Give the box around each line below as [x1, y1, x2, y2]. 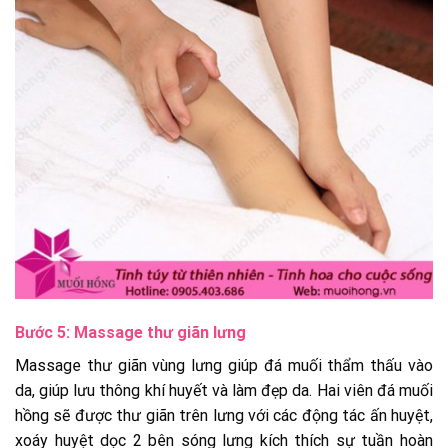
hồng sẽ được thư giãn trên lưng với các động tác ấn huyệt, [15, 405, 433, 425]
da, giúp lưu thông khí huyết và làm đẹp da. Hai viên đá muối [15, 380, 433, 400]
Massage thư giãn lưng [74, 322, 246, 342]
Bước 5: [15, 322, 74, 342]
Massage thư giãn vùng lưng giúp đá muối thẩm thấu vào [15, 355, 433, 375]
